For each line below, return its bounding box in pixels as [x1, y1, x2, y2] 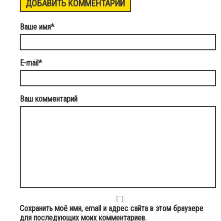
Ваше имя [20, 22, 51, 32]
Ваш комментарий [20, 94, 77, 104]
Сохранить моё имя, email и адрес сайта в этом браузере [20, 204, 203, 214]
